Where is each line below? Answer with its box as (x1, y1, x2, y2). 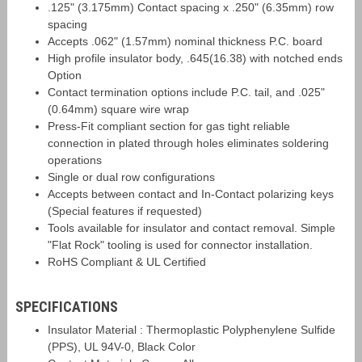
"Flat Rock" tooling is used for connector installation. (47, 238, 313, 251)
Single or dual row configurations (47, 170, 215, 183)
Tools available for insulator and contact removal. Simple (47, 221, 335, 234)
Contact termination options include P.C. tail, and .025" (47, 86, 325, 99)
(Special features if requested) (47, 204, 202, 217)
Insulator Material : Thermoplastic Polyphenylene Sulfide (47, 323, 335, 336)
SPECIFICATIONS (15, 298, 118, 315)
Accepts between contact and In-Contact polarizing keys (47, 187, 334, 200)
